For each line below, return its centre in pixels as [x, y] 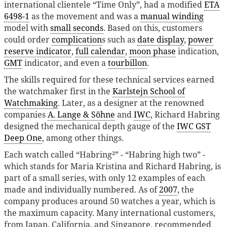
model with [27, 28]
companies [26, 115]
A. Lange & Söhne [81, 115]
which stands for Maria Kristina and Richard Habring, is [112, 166]
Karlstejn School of [149, 91]
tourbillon [127, 63]
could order [28, 40]
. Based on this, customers [153, 28]
